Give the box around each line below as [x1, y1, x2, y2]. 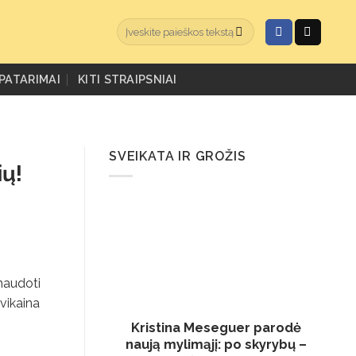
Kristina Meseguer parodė [130, 319, 301, 335]
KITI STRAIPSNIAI [78, 72, 177, 86]
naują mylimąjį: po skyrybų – [125, 335, 307, 352]
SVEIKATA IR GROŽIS [109, 149, 246, 164]
